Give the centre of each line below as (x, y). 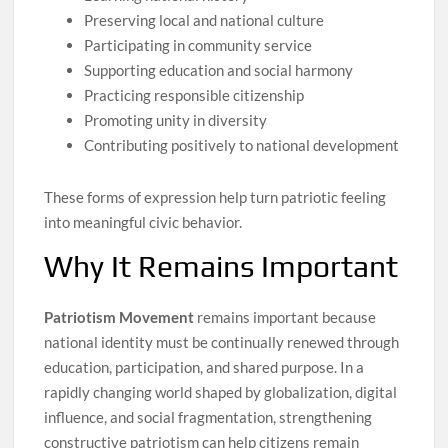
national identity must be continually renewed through (222, 342)
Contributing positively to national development (242, 145)
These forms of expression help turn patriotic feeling (215, 196)
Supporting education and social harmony (219, 70)
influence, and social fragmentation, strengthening (208, 417)
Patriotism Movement (119, 317)
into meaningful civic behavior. (143, 221)
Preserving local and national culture (204, 20)
